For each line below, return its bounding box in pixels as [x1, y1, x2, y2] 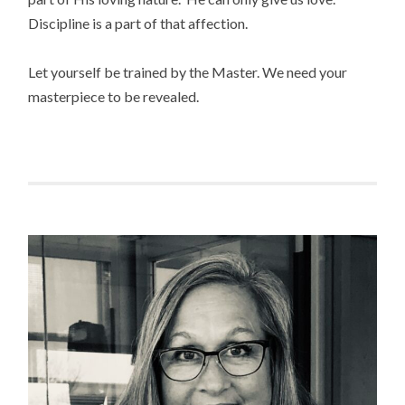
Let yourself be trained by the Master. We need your [28, 62, 348, 80]
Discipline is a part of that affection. [28, 14, 249, 32]
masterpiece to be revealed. [28, 87, 200, 105]
